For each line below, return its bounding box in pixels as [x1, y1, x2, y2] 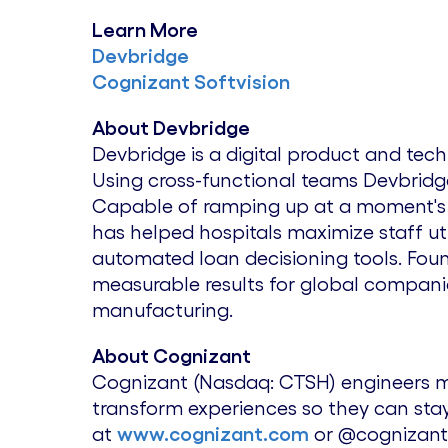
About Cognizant [92, 345, 251, 367]
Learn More [92, 19, 198, 41]
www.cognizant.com [117, 423, 309, 445]
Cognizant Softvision [92, 71, 290, 93]
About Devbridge [92, 117, 250, 139]
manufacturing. [92, 299, 238, 321]
